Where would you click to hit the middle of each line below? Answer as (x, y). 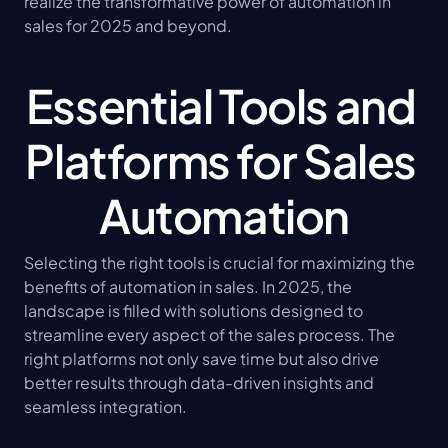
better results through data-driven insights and (199, 383)
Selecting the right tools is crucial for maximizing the (219, 263)
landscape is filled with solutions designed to (193, 311)
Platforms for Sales (221, 160)
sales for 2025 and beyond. (128, 26)
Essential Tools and (220, 105)
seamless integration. (105, 407)
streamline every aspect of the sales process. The (209, 335)
